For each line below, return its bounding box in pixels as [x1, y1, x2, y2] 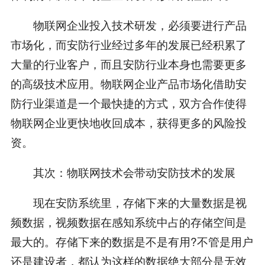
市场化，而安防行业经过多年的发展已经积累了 [10, 35, 247, 52]
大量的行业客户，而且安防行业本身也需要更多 [10, 55, 247, 72]
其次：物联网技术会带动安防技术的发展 [10, 163, 235, 180]
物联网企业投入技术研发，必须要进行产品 [10, 16, 247, 33]
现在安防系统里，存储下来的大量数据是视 [10, 193, 247, 210]
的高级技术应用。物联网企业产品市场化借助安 [10, 75, 247, 91]
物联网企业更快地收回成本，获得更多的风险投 [10, 114, 247, 130]
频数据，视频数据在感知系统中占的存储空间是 [10, 213, 247, 230]
